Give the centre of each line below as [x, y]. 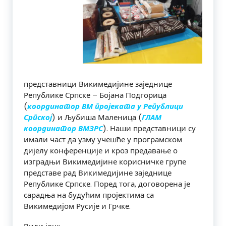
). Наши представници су [149, 128]
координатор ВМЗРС [63, 128]
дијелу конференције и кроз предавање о [101, 150]
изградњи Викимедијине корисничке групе [105, 161]
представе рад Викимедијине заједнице [98, 173]
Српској [38, 117]
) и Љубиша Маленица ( [97, 117]
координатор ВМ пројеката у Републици [105, 106]
